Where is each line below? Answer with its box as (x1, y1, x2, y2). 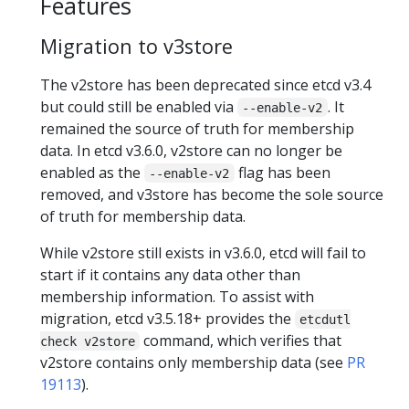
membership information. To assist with (40, 286, 314, 307)
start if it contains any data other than (40, 264, 300, 285)
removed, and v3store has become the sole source (40, 184, 383, 204)
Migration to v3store (40, 32, 233, 59)
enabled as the (40, 162, 144, 183)
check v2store (40, 333, 135, 349)
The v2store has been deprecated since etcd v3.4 (40, 74, 371, 95)
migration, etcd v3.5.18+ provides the (40, 308, 295, 329)
